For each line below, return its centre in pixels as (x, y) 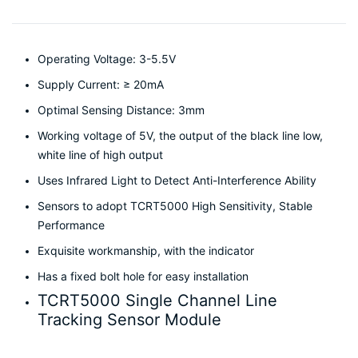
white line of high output (100, 155)
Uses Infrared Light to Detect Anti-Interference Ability (177, 180)
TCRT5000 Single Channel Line (157, 300)
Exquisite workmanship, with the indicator (146, 251)
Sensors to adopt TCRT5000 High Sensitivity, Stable (175, 206)
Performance (71, 225)
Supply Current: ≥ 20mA (101, 84)
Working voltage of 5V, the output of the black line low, (180, 135)
